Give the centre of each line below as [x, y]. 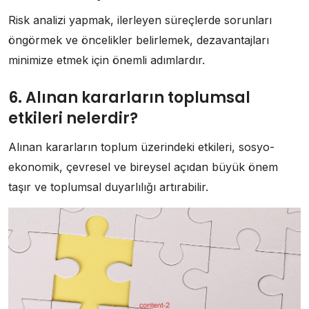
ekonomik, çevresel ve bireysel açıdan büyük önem [143, 167]
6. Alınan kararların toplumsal [129, 98]
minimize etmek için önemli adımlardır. [107, 60]
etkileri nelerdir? [73, 119]
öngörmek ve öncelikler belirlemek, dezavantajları [139, 40]
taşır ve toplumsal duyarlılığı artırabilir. [108, 187]
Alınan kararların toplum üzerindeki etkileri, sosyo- [141, 147]
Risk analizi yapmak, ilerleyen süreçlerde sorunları [140, 20]
